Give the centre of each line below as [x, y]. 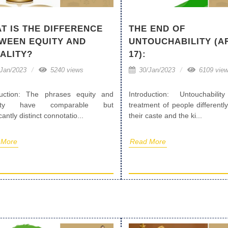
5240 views [66, 70]
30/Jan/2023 [156, 70]
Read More [148, 142]
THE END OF [157, 29]
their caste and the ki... [165, 116]
